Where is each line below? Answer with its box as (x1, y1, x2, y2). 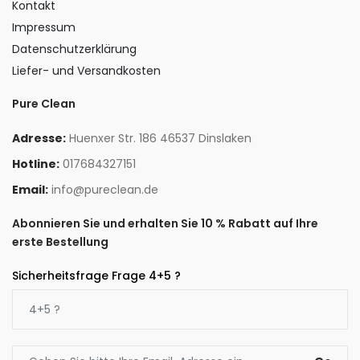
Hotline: (12, 156, 59, 173)
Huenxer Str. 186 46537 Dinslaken (69, 130, 252, 147)
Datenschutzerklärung (12, 41, 137, 58)
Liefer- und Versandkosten (12, 63, 161, 80)
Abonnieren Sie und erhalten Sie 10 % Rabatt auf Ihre (12, 215, 318, 232)
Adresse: (12, 130, 66, 147)
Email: (12, 182, 48, 198)
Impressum (12, 19, 76, 36)
